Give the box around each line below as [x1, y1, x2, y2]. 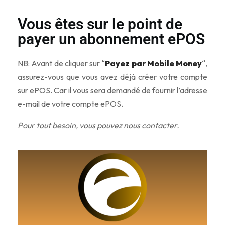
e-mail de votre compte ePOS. [18, 99, 123, 109]
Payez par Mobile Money [105, 58, 202, 68]
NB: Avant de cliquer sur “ [18, 58, 105, 68]
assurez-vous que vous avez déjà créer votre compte [18, 72, 207, 82]
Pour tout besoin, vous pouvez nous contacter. [18, 120, 179, 130]
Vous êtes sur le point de [18, 15, 182, 33]
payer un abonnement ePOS [18, 30, 205, 48]
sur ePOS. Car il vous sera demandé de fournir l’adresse [18, 85, 207, 95]
